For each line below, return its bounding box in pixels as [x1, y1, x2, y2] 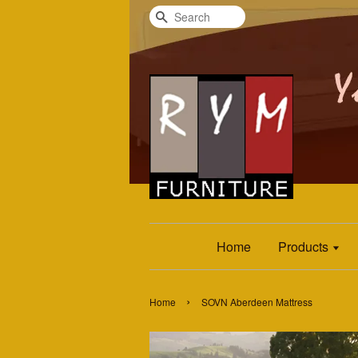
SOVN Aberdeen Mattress [201, 295, 312, 308]
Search [168, 8, 209, 26]
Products [277, 237, 332, 256]
